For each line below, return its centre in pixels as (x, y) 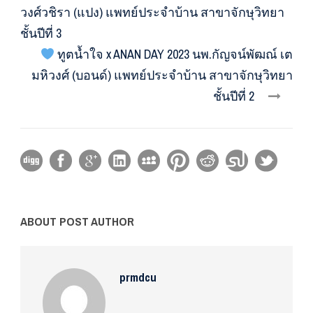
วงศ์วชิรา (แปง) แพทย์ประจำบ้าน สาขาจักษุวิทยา (152, 13)
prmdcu (138, 277)
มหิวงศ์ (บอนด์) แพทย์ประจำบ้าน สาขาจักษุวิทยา (162, 75)
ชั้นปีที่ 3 (41, 34)
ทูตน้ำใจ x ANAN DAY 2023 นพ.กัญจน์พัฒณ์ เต (174, 54)
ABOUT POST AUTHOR (77, 221)
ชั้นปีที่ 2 (234, 96)
